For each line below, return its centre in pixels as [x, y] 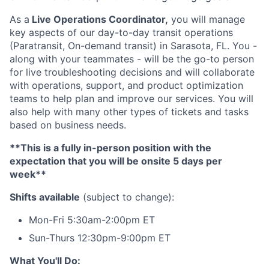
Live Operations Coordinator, [99, 20]
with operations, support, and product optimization [126, 86]
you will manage [207, 20]
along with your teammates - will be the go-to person [132, 59]
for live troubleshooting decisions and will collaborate [132, 72]
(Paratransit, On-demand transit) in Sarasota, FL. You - [133, 46]
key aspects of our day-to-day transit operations [121, 33]
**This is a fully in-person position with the [110, 148]
